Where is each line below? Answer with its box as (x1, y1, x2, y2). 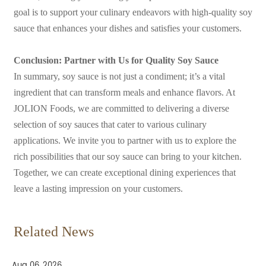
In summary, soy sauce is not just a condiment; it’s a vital (13, 71, 225, 82)
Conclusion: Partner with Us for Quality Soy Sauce (13, 55, 218, 66)
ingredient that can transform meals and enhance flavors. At (13, 87, 235, 98)
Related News (13, 223, 94, 239)
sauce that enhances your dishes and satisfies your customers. (13, 23, 242, 34)
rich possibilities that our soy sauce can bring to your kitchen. (13, 151, 242, 162)
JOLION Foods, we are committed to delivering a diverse (13, 103, 229, 114)
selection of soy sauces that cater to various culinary (13, 119, 207, 130)
